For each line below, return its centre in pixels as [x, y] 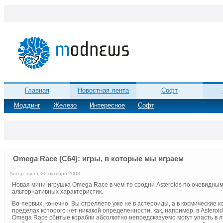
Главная [37, 91]
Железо [65, 106]
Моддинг [27, 106]
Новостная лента [104, 91]
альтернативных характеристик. [57, 192]
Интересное [107, 106]
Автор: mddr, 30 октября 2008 [45, 174]
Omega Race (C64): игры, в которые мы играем [98, 159]
